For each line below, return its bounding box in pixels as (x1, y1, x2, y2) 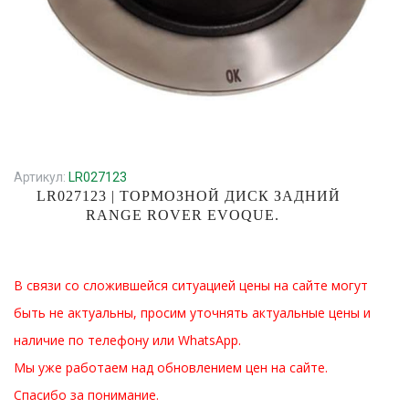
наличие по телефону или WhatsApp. (14, 331, 241, 349)
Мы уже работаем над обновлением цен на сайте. (14, 359, 328, 376)
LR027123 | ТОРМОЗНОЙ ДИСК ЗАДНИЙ (36, 188, 341, 204)
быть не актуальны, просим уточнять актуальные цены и (14, 304, 371, 321)
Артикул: (14, 170, 68, 184)
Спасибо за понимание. (14, 386, 159, 404)
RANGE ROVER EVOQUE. (86, 207, 280, 223)
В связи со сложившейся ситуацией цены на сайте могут (14, 277, 368, 294)
